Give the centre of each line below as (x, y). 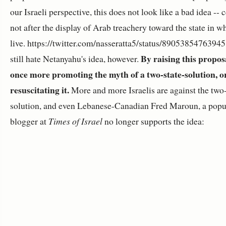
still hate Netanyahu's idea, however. (75, 59)
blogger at (29, 121)
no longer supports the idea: (153, 121)
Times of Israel (75, 121)
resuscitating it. (40, 90)
